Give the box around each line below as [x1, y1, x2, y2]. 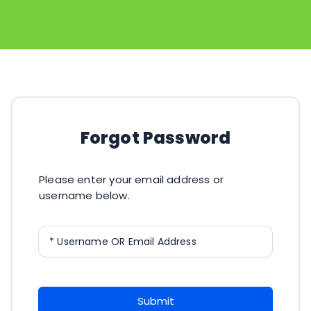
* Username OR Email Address [49, 234, 196, 249]
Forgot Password [80, 126, 231, 149]
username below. [39, 187, 130, 203]
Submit [137, 293, 174, 308]
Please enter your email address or [39, 171, 224, 187]
